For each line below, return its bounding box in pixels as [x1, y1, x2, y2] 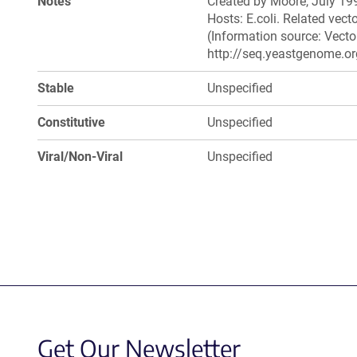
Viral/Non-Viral [37, 149, 123, 164]
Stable [37, 80, 74, 96]
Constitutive [37, 115, 105, 130]
